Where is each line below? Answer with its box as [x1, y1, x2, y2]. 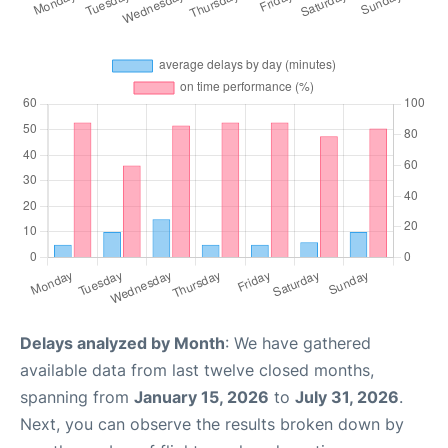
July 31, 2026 [295, 387, 399, 407]
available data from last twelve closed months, [20, 360, 374, 380]
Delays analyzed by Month [20, 333, 225, 353]
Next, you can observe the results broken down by [20, 414, 404, 434]
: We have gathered [225, 333, 371, 353]
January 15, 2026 [134, 387, 269, 407]
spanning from [20, 387, 134, 407]
